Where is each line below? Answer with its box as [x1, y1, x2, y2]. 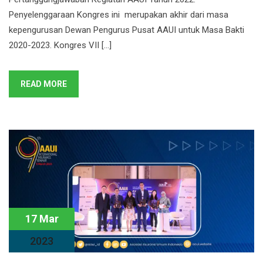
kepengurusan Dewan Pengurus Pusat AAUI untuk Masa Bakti [9, 25, 244, 35]
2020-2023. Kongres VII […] [9, 40, 112, 50]
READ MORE [21, 79, 67, 89]
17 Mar [25, 213, 59, 225]
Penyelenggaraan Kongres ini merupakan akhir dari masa [9, 9, 228, 20]
